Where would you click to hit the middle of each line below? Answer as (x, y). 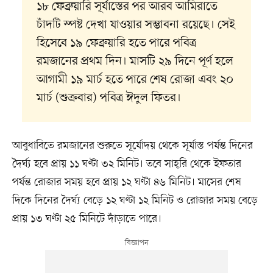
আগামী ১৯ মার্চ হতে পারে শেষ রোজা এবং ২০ (135, 80)
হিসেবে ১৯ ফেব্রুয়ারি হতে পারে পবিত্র (116, 44)
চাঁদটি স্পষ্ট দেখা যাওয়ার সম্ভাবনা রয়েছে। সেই (136, 25)
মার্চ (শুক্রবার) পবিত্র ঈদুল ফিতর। (108, 98)
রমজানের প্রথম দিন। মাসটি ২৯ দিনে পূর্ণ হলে (135, 62)
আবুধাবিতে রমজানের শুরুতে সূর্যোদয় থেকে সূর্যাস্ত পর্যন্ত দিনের (132, 146)
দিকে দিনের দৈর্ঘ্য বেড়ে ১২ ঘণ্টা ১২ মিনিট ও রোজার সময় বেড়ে (135, 201)
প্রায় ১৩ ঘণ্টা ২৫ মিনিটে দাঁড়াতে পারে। (87, 219)
